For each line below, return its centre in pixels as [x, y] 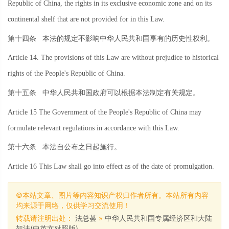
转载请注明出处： [45, 218]
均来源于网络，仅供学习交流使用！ [73, 205]
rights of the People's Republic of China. [66, 74]
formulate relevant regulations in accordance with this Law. [94, 128]
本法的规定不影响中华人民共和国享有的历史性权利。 [125, 38]
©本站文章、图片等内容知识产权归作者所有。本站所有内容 [112, 195]
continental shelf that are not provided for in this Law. [86, 19]
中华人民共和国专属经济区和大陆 [158, 218]
